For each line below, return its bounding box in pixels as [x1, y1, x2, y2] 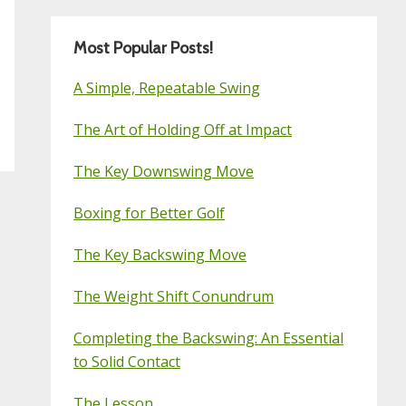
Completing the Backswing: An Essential [73, 327, 343, 348]
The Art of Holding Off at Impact [73, 119, 292, 140]
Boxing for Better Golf [73, 202, 225, 223]
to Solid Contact [73, 351, 180, 372]
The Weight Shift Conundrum [73, 285, 274, 306]
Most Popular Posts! [73, 37, 213, 58]
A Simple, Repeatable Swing [73, 77, 260, 98]
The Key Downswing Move [73, 160, 254, 181]
